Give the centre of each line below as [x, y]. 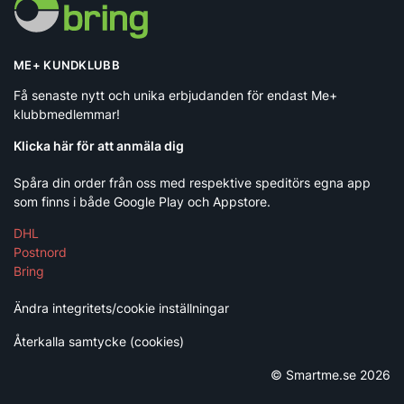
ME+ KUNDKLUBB [67, 65]
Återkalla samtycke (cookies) [99, 341]
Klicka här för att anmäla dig [99, 145]
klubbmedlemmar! [67, 114]
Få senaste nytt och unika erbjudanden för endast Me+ [175, 95]
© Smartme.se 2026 [331, 374]
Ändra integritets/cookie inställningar [121, 308]
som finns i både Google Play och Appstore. [142, 201]
